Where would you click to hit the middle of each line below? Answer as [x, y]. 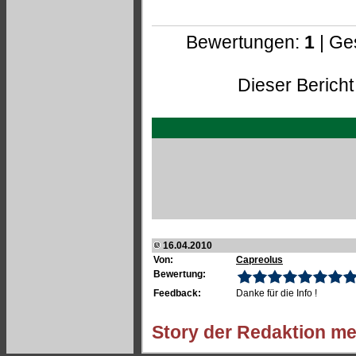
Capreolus [259, 260]
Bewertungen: [245, 42]
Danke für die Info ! [277, 293]
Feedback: [177, 293]
